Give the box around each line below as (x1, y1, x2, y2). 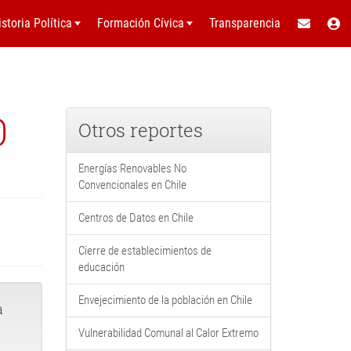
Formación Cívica (97, 16, 184, 31)
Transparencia (209, 16, 280, 31)
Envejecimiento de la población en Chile (78, 293, 252, 307)
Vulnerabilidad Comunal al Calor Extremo (78, 326, 259, 340)
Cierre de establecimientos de (78, 244, 212, 258)
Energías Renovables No (78, 161, 186, 175)
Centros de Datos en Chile (78, 211, 194, 225)
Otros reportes (78, 118, 203, 143)
